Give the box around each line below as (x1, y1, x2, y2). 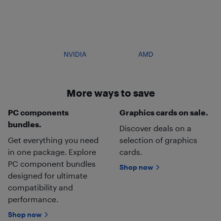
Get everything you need (8, 135, 99, 145)
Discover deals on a (119, 123, 191, 133)
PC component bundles (8, 158, 96, 168)
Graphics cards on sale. (119, 107, 208, 117)
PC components (8, 107, 69, 117)
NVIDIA (64, 49, 86, 58)
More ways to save (66, 86, 155, 99)
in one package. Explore (8, 147, 96, 156)
